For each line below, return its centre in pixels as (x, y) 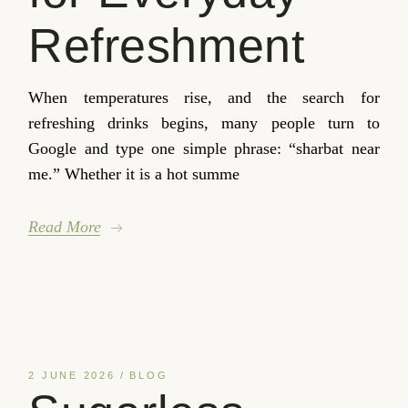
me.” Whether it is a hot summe (134, 173)
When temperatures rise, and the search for (204, 97)
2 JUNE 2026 (72, 375)
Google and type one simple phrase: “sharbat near (204, 148)
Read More (65, 226)
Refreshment (167, 45)
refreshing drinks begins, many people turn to (204, 122)
